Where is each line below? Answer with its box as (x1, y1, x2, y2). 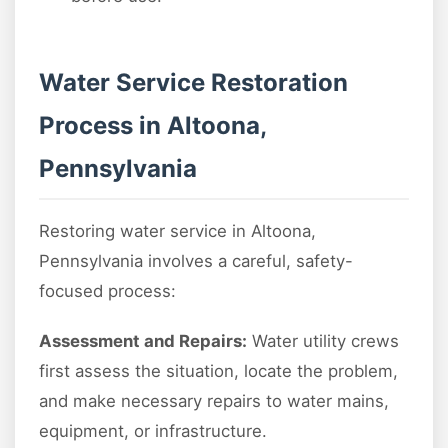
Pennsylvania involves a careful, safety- (39, 251, 353, 272)
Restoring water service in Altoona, (39, 221, 316, 242)
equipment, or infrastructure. (39, 421, 267, 442)
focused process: (39, 281, 176, 302)
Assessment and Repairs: (39, 331, 247, 352)
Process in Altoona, (39, 111, 267, 141)
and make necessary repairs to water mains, (39, 391, 389, 412)
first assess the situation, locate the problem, (39, 361, 398, 382)
